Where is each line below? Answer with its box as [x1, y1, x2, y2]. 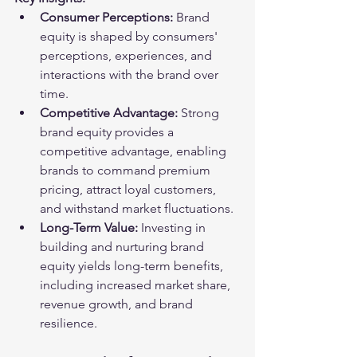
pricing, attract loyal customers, [40, 182, 219, 197]
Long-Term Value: [40, 220, 138, 235]
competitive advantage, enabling [40, 143, 229, 159]
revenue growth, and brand [40, 296, 196, 312]
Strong [178, 105, 222, 120]
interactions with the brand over [40, 67, 222, 82]
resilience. [40, 316, 97, 331]
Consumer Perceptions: [40, 10, 173, 25]
